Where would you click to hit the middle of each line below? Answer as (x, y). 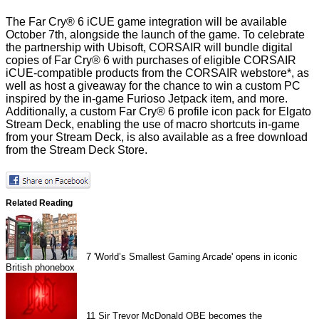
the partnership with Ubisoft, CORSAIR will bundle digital (149, 48)
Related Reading (39, 202)
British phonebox (40, 268)
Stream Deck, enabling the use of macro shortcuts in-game (153, 125)
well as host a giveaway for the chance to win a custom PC (153, 86)
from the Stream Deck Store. (77, 150)
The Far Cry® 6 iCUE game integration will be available (146, 22)
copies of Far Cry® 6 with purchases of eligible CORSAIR (151, 61)
